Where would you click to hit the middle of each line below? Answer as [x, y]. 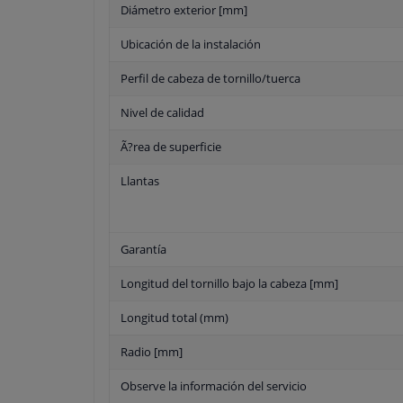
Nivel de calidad [162, 113]
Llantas [140, 181]
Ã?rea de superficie [171, 147]
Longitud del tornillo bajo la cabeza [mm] [229, 284]
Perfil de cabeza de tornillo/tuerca [210, 79]
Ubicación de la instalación [191, 45]
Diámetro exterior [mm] [184, 10]
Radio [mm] [152, 352]
